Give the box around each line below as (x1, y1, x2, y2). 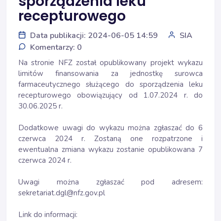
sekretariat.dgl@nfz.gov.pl (18, 188, 105, 198)
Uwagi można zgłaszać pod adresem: (18, 177, 203, 187)
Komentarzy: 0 (30, 42, 82, 53)
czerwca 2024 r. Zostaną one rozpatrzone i (18, 134, 203, 144)
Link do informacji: (18, 210, 77, 220)
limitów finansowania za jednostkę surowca (18, 69, 203, 78)
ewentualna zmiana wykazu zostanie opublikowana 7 (18, 145, 203, 154)
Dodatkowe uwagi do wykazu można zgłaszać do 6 (18, 123, 203, 133)
